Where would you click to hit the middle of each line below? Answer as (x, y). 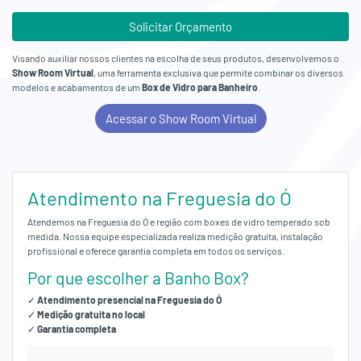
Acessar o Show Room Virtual (180, 118)
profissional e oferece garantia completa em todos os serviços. (156, 250)
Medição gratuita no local (91, 314)
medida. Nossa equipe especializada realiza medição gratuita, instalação (175, 236)
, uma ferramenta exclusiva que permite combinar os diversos (218, 72)
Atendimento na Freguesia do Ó (160, 197)
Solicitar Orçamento (180, 26)
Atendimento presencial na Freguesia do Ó (129, 299)
